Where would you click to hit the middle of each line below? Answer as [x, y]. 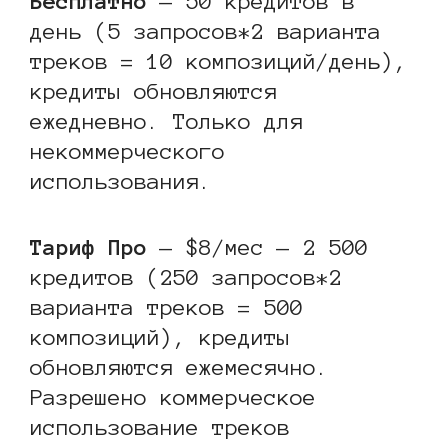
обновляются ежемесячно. [179, 366]
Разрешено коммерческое [173, 396]
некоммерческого [127, 150]
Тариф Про [88, 246]
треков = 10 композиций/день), [218, 60]
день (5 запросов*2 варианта [205, 30]
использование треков [160, 426]
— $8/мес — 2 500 [257, 246]
